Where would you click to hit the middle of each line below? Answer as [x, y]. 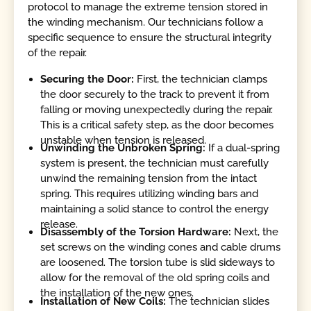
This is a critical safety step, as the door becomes [157, 125]
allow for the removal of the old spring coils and [155, 278]
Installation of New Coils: [103, 301]
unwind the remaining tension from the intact [149, 178]
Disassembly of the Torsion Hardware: [136, 232]
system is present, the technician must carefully [155, 163]
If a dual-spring [243, 148]
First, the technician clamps [201, 79]
